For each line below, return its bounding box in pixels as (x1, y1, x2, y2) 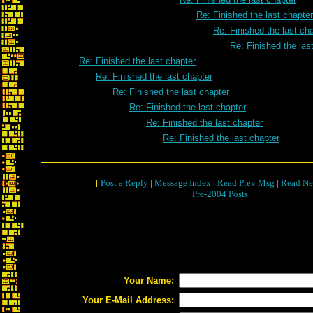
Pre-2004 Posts (192, 189, 248, 199)
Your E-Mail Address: (82, 295, 174, 305)
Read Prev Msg (217, 177, 275, 188)
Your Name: (124, 275, 174, 286)
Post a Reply (101, 177, 148, 188)
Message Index (154, 177, 211, 188)
